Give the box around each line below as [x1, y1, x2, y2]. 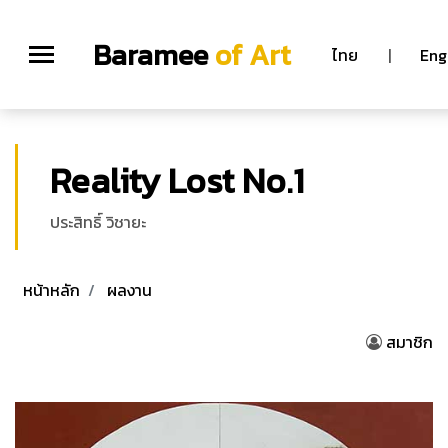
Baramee [92, 33, 208, 76]
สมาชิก [386, 330, 433, 354]
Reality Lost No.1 [50, 154, 304, 207]
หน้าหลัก [23, 278, 80, 302]
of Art [207, 33, 291, 76]
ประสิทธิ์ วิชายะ [50, 210, 146, 234]
